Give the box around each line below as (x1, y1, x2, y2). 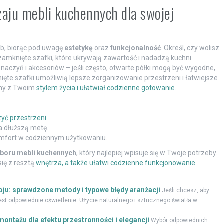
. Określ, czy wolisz (160, 44, 219, 52)
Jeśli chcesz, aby (161, 187, 209, 194)
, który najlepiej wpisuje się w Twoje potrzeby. (76, 149, 217, 157)
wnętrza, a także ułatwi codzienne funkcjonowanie (35, 159, 195, 167)
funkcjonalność (110, 44, 161, 52)
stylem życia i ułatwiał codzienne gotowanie (36, 84, 175, 92)
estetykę (64, 44, 93, 52)
